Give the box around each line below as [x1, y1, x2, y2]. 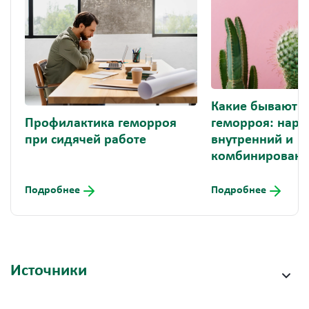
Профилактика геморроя [25, 116, 177, 130]
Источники [10, 262, 87, 279]
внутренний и [211, 133, 293, 148]
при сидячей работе [25, 132, 146, 147]
